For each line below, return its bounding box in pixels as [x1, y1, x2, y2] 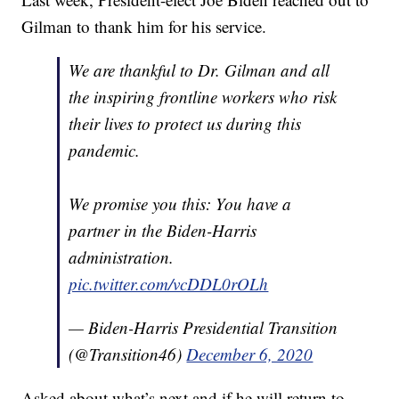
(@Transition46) [69, 342, 187, 365]
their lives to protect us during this [69, 111, 302, 134]
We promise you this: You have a [69, 191, 292, 215]
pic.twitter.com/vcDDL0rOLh [69, 272, 269, 295]
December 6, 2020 [186, 342, 313, 365]
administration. [69, 245, 175, 268]
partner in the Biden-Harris [69, 218, 257, 241]
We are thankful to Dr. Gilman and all [69, 58, 330, 81]
